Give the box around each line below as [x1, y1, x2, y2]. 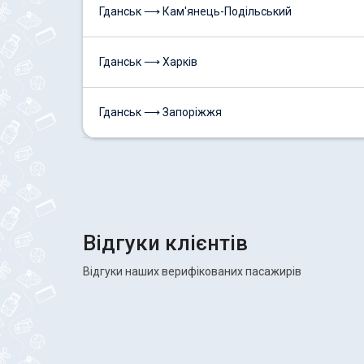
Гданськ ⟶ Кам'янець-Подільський [99, 5, 292, 18]
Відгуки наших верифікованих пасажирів [83, 265, 301, 278]
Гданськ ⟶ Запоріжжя [99, 106, 222, 119]
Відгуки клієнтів [83, 231, 248, 255]
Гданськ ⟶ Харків [99, 55, 197, 68]
